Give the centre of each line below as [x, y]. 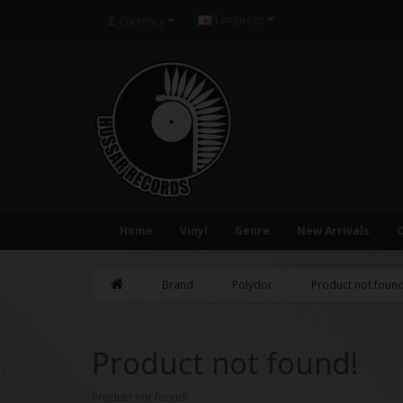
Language [240, 19]
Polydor [252, 285]
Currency [142, 21]
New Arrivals [333, 231]
